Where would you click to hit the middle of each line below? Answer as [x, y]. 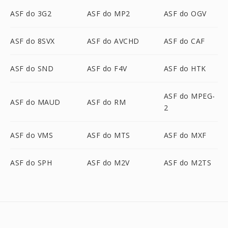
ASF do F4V [107, 68]
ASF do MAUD [35, 102]
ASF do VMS [32, 135]
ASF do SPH [31, 163]
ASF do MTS [108, 135]
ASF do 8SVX [33, 41]
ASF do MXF [185, 135]
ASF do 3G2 [31, 13]
